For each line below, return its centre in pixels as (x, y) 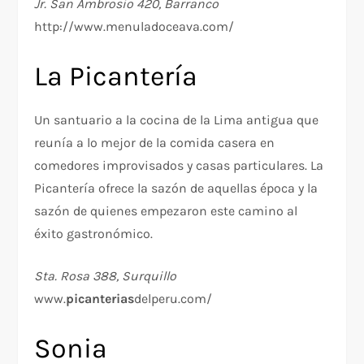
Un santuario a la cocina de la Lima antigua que (177, 120)
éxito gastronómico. (94, 234)
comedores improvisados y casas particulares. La (179, 166)
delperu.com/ (173, 299)
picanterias (100, 299)
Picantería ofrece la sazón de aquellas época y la (176, 188)
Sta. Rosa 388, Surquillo (106, 276)
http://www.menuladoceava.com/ (134, 27)
